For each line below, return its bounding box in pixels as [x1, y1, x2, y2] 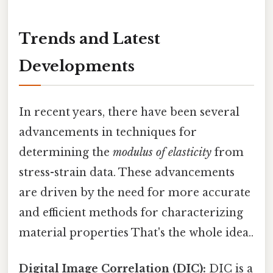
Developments [19, 57, 135, 76]
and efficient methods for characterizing [19, 205, 243, 219]
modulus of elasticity [113, 145, 211, 159]
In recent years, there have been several [19, 105, 239, 119]
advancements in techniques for [19, 125, 197, 139]
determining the [19, 145, 113, 159]
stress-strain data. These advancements [19, 165, 235, 179]
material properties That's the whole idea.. [19, 225, 253, 239]
